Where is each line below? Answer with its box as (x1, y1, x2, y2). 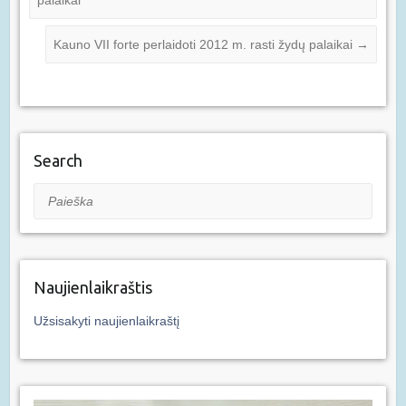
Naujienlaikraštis (33, 278, 152, 297)
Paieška (33, 187, 79, 202)
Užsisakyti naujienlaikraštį (33, 314, 179, 329)
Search (33, 151, 82, 170)
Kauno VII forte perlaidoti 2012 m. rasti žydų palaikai (53, 37, 357, 53)
